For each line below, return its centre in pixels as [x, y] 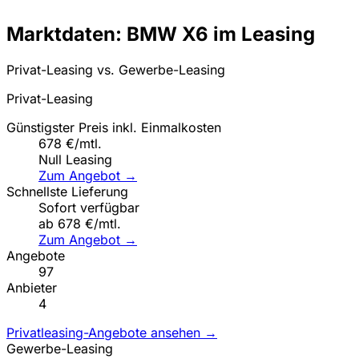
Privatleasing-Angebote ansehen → [112, 332]
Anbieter [32, 287]
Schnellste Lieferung [67, 191]
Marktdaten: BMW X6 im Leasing [161, 34]
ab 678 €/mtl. [80, 223]
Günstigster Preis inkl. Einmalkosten [114, 127]
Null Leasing [75, 159]
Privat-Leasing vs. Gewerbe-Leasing [116, 69]
